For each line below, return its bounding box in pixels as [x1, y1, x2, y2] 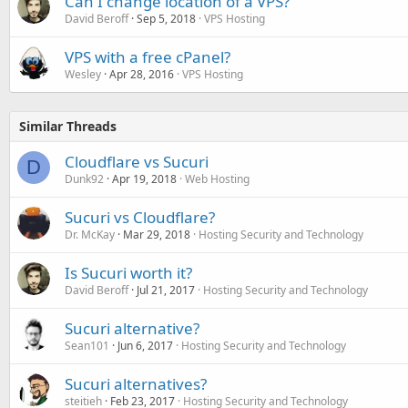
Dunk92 [65, 171, 104, 187]
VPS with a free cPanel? [65, 46, 230, 67]
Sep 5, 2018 [137, 11, 196, 26]
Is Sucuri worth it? [65, 262, 192, 283]
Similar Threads [19, 117, 117, 135]
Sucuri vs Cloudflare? [65, 207, 215, 228]
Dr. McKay [65, 227, 115, 242]
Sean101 [65, 338, 109, 353]
